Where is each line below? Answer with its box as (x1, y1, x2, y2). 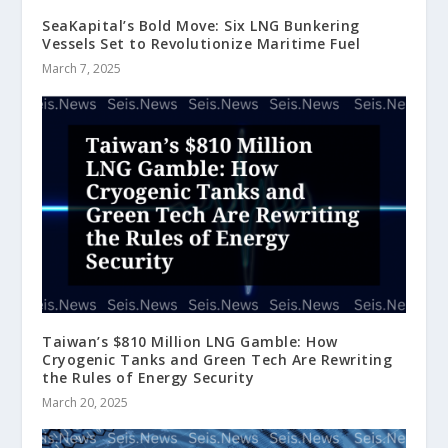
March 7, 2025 (42, 59, 122, 77)
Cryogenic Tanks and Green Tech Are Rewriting (42, 349, 393, 369)
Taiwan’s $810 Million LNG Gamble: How (42, 331, 338, 351)
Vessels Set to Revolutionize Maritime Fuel (42, 33, 361, 53)
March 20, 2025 (42, 393, 129, 411)
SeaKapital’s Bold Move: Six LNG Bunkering (42, 15, 360, 35)
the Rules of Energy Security (42, 367, 255, 387)
